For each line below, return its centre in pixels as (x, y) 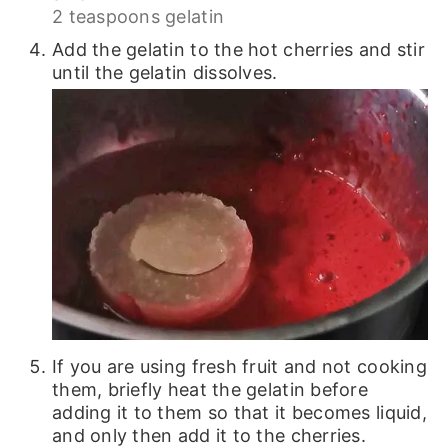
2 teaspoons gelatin (138, 17)
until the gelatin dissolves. (164, 73)
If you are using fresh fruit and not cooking (239, 366)
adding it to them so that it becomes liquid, (239, 412)
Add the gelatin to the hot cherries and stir (238, 50)
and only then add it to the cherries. (208, 435)
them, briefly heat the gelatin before (209, 389)
